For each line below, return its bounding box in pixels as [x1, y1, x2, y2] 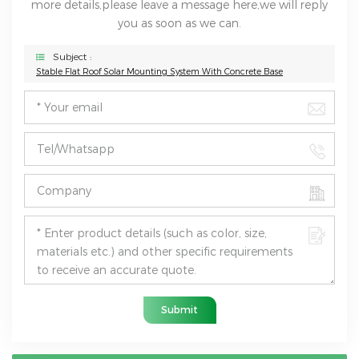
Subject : [53, 50, 91, 63]
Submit [161, 303, 198, 316]
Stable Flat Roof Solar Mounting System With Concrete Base [36, 67, 283, 78]
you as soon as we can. [118, 16, 241, 31]
